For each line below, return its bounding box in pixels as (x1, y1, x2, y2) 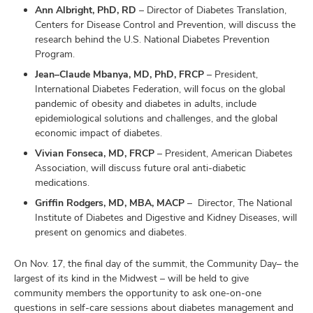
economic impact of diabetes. (35, 126, 162, 139)
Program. (35, 48, 75, 60)
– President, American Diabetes (154, 147, 293, 159)
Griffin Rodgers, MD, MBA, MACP (35, 196, 184, 209)
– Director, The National (184, 196, 292, 209)
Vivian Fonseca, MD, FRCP (35, 147, 154, 159)
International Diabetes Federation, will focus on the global (35, 82, 285, 95)
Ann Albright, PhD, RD (35, 3, 136, 16)
